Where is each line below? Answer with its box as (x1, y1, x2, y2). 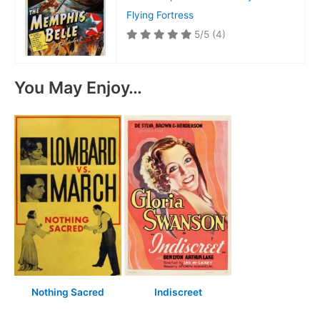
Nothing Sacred (31, 286, 104, 299)
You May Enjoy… (14, 77, 142, 99)
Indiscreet (154, 286, 202, 299)
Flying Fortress (126, 9, 194, 21)
